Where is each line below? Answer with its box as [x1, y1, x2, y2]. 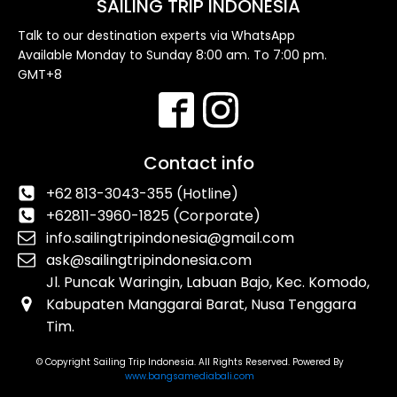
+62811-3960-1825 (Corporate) [46, 205, 261, 226]
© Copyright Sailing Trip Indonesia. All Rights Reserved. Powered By [35, 354, 344, 369]
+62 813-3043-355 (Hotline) [46, 183, 238, 204]
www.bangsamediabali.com [125, 369, 254, 383]
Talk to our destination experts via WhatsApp [18, 26, 295, 44]
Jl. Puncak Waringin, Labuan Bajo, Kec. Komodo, [46, 271, 370, 292]
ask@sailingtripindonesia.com [46, 249, 252, 270]
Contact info [143, 150, 254, 175]
